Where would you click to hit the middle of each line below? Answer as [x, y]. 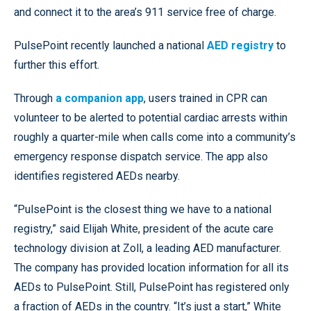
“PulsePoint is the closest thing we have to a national [143, 210]
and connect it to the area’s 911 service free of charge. [145, 12]
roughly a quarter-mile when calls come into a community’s [155, 137]
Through [35, 99]
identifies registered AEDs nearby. [97, 176]
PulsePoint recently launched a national [110, 46]
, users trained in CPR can [205, 99]
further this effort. [57, 65]
